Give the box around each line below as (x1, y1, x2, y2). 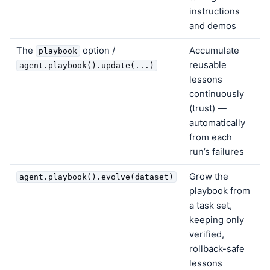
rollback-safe (189, 243, 245, 254)
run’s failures (189, 146, 244, 157)
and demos (189, 20, 236, 31)
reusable (189, 59, 227, 71)
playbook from (189, 185, 250, 196)
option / (80, 45, 115, 56)
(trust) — (189, 102, 227, 114)
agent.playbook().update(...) (19, 60, 154, 70)
